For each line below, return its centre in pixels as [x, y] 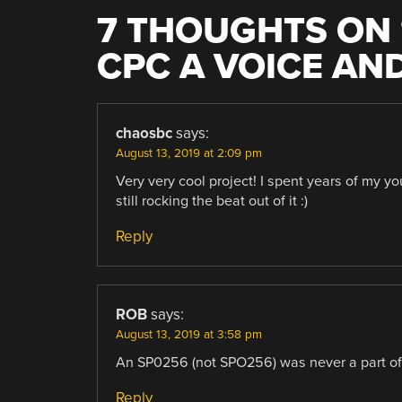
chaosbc [144, 133]
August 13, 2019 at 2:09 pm [188, 153]
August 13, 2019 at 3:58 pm [188, 334]
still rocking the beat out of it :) [211, 201]
